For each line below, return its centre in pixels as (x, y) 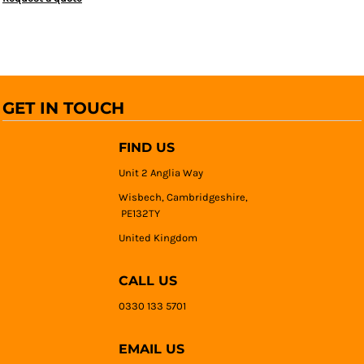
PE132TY (140, 213)
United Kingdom (158, 238)
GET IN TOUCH (63, 108)
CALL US (148, 281)
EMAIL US (152, 349)
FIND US (147, 147)
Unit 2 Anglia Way (161, 173)
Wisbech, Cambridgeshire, (184, 197)
